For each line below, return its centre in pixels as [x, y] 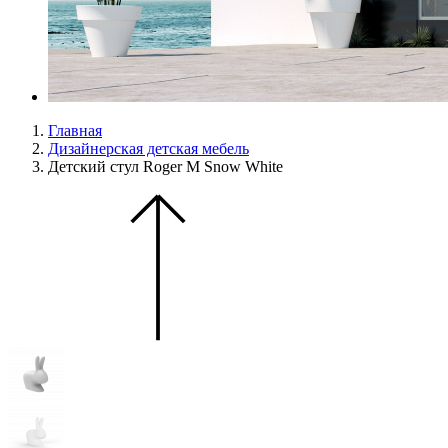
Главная [75, 130]
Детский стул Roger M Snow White [165, 166]
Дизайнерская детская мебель [148, 148]
